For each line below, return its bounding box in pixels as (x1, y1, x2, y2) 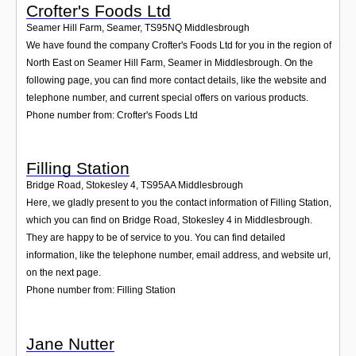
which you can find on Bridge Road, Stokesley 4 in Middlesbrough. (26, 215, 312, 226)
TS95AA (141, 180, 176, 192)
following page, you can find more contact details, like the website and (26, 75, 327, 87)
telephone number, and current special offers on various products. (26, 92, 308, 104)
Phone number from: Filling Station (26, 284, 176, 296)
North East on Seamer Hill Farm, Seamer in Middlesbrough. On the (26, 57, 313, 69)
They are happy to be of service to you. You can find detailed (26, 232, 285, 244)
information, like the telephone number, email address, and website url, (26, 250, 331, 261)
